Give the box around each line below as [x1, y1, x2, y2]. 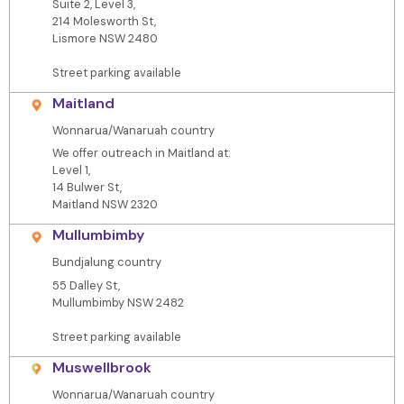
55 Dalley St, [51, 277, 120, 293]
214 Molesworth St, [51, 13, 156, 29]
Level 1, [51, 162, 90, 179]
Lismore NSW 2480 [51, 30, 158, 46]
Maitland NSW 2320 [51, 197, 158, 213]
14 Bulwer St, [51, 179, 122, 196]
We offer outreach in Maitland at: [51, 145, 231, 161]
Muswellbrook [51, 357, 151, 377]
